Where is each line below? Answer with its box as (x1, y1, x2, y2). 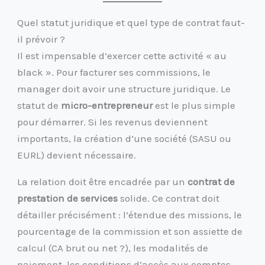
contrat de (188, 175, 235, 188)
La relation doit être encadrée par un (17, 175, 188, 188)
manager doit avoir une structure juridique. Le (17, 82, 231, 95)
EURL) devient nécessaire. (17, 148, 137, 161)
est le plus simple (153, 99, 236, 111)
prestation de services (17, 192, 118, 204)
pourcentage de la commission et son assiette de (17, 225, 243, 237)
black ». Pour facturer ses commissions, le (17, 66, 211, 78)
